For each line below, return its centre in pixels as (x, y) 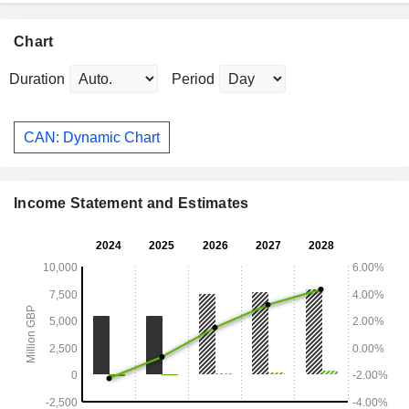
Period (193, 79)
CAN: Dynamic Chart (92, 137)
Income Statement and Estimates (131, 204)
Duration (37, 79)
